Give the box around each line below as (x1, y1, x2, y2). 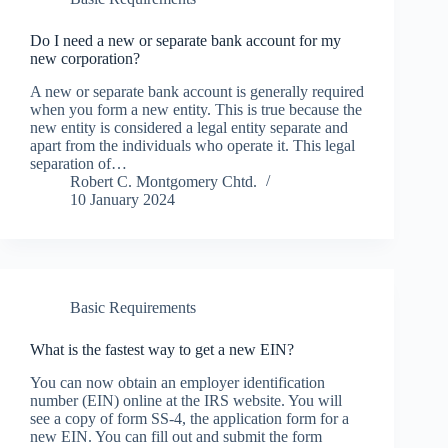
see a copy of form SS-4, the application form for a (30, 409, 349, 427)
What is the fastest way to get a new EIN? (30, 341, 294, 359)
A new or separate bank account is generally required (30, 83, 364, 101)
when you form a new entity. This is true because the (30, 101, 362, 119)
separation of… (30, 155, 127, 173)
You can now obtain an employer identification (30, 373, 325, 391)
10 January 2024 (70, 191, 175, 209)
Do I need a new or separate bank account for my (30, 32, 341, 50)
